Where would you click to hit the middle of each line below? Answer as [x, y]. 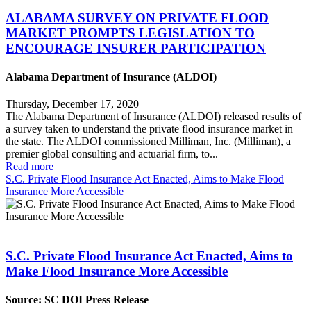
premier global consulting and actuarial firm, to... [112, 154]
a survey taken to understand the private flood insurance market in [149, 129]
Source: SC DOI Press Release [77, 300]
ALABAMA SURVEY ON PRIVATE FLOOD [137, 17]
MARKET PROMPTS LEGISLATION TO [130, 33]
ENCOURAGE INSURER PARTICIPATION [136, 48]
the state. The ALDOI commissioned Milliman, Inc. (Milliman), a [148, 142]
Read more [30, 167]
